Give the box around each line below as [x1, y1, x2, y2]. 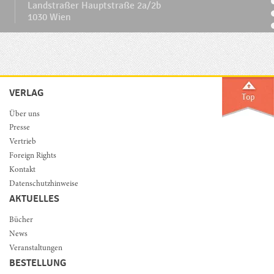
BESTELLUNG [9, 256, 66, 269]
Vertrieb [9, 138, 36, 147]
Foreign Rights [9, 152, 56, 161]
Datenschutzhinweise [9, 180, 78, 188]
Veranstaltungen [9, 244, 62, 253]
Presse [9, 124, 30, 133]
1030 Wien [28, 11, 71, 23]
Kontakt [9, 166, 35, 175]
